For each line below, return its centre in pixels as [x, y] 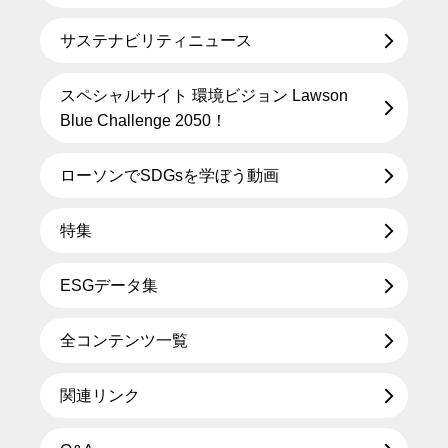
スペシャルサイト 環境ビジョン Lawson [204, 95]
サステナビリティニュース [156, 40]
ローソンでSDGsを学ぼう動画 [169, 175]
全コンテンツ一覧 [124, 340]
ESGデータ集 [109, 285]
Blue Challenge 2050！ [143, 120]
